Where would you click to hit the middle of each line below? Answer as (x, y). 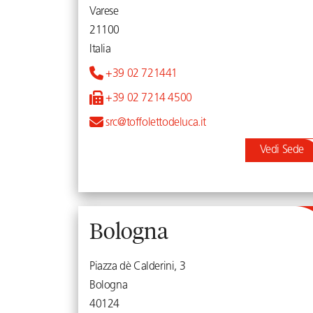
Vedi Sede (285, 150)
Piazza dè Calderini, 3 (138, 267)
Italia (100, 50)
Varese (104, 12)
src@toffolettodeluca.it (155, 123)
